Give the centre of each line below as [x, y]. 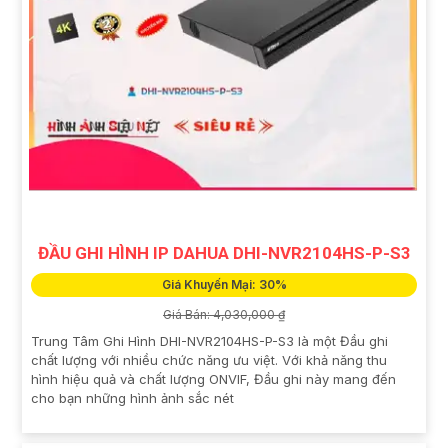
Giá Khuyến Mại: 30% [224, 284]
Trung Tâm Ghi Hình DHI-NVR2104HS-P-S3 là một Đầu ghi [209, 340]
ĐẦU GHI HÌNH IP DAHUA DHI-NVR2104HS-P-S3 [224, 252]
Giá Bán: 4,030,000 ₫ [224, 314]
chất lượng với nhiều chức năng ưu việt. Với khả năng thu [209, 359]
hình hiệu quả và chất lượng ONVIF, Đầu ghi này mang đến [213, 378]
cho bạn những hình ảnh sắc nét [132, 397]
